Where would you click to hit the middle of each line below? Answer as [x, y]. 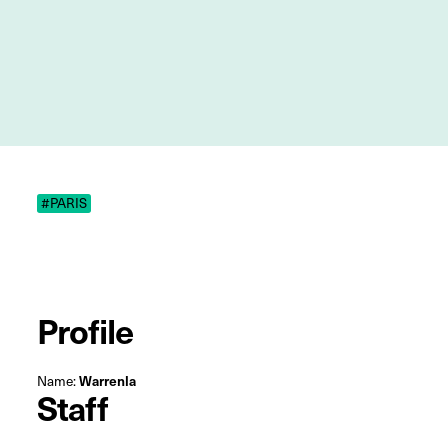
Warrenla [107, 381]
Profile [85, 330]
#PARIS [64, 203]
